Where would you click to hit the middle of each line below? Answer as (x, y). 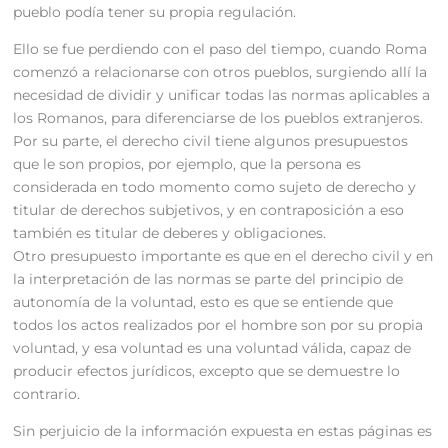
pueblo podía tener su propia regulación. (154, 12)
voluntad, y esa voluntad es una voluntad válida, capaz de (211, 348)
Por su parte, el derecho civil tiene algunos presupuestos (210, 141)
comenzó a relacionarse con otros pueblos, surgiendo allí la (219, 72)
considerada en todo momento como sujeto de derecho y (214, 187)
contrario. (46, 394)
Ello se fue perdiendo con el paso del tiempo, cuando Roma (219, 49)
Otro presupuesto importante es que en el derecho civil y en (222, 256)
